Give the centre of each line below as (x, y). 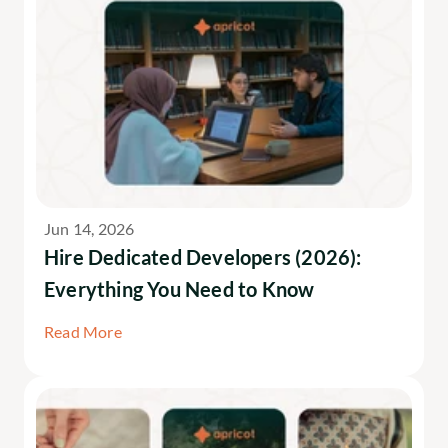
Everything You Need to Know (179, 289)
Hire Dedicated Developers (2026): (203, 257)
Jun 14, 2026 (89, 228)
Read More (83, 331)
